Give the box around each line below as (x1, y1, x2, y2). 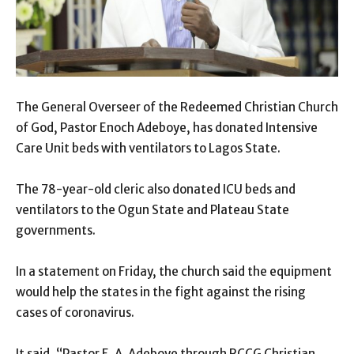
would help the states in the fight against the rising (16, 284, 306, 299)
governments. (16, 222, 96, 238)
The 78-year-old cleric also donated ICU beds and (16, 181, 296, 197)
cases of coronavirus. (16, 304, 134, 320)
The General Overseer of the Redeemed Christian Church (16, 99, 338, 115)
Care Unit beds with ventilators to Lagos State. (16, 140, 281, 156)
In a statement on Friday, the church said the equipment (16, 263, 332, 279)
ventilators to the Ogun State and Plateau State (16, 201, 289, 217)
